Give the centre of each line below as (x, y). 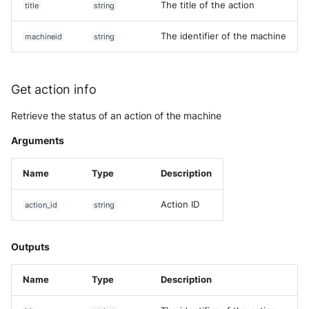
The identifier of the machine (223, 36)
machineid (44, 37)
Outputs (30, 247)
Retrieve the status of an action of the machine (116, 116)
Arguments (38, 140)
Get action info (54, 89)
